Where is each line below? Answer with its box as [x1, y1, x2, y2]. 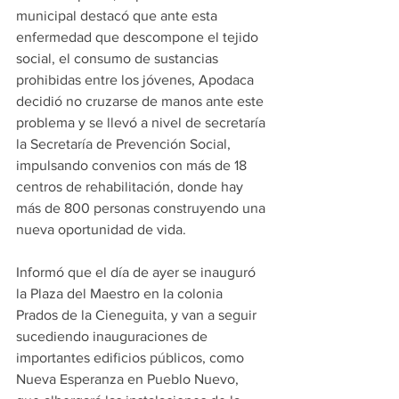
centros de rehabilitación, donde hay [16, 179, 247, 194]
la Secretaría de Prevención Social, [16, 136, 234, 151]
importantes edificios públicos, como [16, 350, 248, 365]
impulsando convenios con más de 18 [16, 158, 250, 173]
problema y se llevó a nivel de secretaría [16, 115, 269, 130]
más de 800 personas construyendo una [16, 200, 269, 216]
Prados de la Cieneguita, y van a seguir [16, 307, 260, 322]
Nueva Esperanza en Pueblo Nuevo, [16, 371, 242, 387]
